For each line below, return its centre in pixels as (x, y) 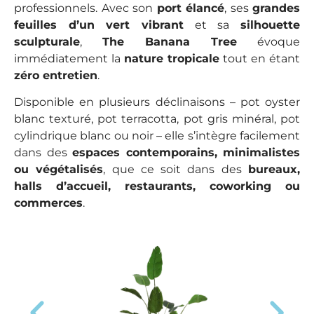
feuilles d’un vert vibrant (99, 25)
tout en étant (260, 59)
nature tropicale (172, 59)
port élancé (190, 8)
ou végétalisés (59, 170)
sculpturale (47, 42)
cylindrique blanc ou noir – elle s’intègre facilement (157, 136)
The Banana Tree (170, 42)
